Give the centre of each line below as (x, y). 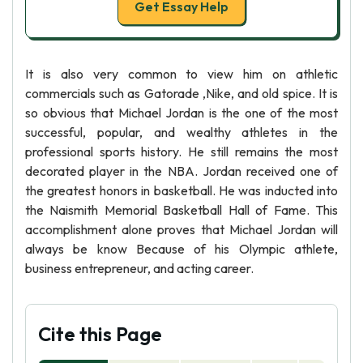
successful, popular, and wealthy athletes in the (181, 132)
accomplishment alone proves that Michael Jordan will (181, 229)
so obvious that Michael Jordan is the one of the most (181, 113)
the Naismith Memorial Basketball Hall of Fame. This (181, 210)
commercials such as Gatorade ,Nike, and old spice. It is (181, 93)
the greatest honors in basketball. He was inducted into (181, 190)
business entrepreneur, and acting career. (139, 268)
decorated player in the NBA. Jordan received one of (181, 171)
